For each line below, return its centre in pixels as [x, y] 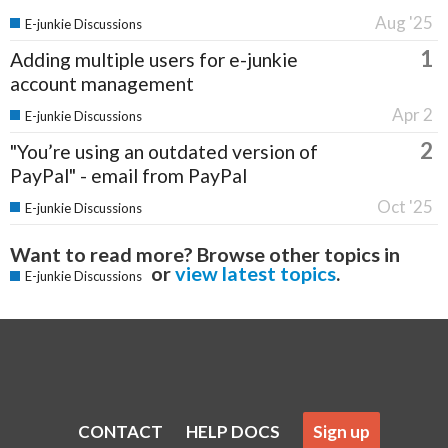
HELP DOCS [232, 431]
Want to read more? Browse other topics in [205, 254]
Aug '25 [404, 23]
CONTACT [120, 431]
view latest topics [255, 273]
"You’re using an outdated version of [164, 152]
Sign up [341, 431]
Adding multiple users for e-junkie [154, 60]
